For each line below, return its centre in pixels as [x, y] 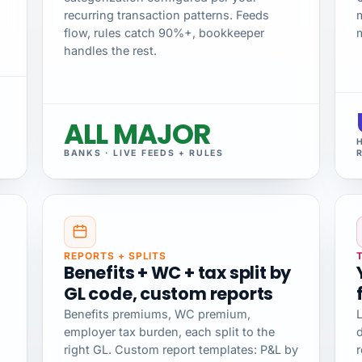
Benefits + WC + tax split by [178, 273]
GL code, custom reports [169, 294]
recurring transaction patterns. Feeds [166, 15]
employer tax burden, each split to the [169, 331]
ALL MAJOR [137, 135]
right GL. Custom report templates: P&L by [181, 349]
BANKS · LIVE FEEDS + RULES [144, 154]
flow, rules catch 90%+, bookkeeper [164, 33]
